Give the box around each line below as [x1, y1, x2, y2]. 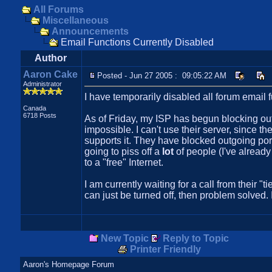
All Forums [33, 4, 84, 15]
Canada [22, 104, 46, 112]
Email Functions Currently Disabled [58, 37, 214, 47]
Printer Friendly [129, 244, 201, 254]
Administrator [22, 80, 62, 87]
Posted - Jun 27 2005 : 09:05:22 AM [97, 71, 226, 80]
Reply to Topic [163, 233, 229, 243]
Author [35, 53, 67, 63]
